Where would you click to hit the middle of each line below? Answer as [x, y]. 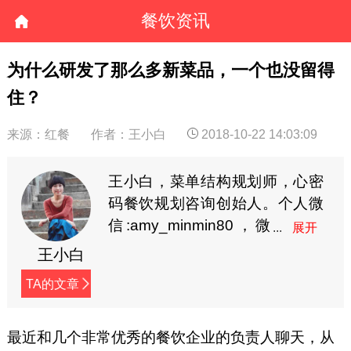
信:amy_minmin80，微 [189, 226]
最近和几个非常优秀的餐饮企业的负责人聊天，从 [170, 338]
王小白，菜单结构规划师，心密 [216, 182]
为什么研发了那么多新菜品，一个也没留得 [170, 70]
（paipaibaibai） [163, 270]
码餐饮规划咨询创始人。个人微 [216, 204]
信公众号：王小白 [189, 248]
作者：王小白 [130, 134]
